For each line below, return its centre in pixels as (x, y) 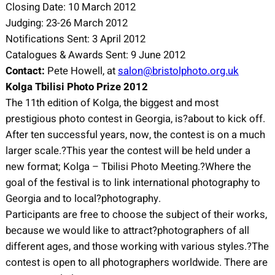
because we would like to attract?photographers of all (127, 230)
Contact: (26, 71)
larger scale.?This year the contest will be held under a (128, 150)
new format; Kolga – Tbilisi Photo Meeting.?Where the (128, 166)
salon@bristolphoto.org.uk (178, 71)
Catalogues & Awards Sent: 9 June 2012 (95, 55)
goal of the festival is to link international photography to (133, 182)
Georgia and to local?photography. (83, 198)
